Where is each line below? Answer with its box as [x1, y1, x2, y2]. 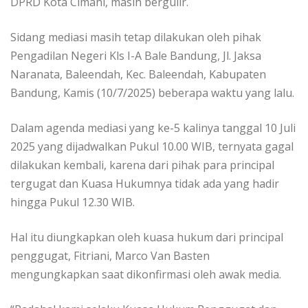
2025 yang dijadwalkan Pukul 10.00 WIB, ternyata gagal [10, 138, 294, 154]
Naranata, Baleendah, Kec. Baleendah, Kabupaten [10, 66, 266, 82]
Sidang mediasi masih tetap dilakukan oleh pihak [10, 29, 261, 45]
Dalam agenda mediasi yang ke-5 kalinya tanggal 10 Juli [10, 120, 296, 135]
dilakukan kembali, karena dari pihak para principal [10, 157, 274, 173]
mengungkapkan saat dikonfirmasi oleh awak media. [10, 266, 281, 282]
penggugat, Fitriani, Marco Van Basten [10, 247, 210, 263]
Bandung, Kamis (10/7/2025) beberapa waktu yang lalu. [10, 85, 294, 100]
